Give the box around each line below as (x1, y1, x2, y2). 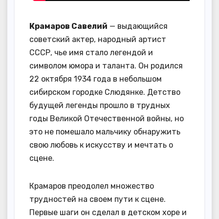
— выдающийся (108, 21, 168, 31)
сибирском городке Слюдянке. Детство (29, 87, 180, 97)
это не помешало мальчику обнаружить (29, 127, 180, 136)
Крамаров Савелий (29, 21, 108, 31)
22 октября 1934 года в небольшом (29, 74, 162, 84)
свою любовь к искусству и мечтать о (29, 140, 173, 150)
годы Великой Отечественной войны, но (29, 113, 184, 123)
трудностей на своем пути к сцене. (29, 194, 166, 204)
